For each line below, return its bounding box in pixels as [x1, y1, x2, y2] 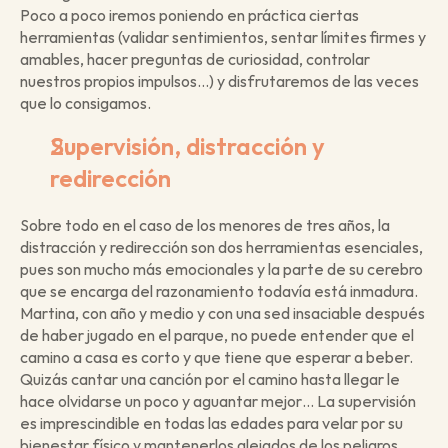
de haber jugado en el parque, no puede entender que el [20, 324, 414, 345]
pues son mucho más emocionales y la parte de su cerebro [20, 258, 423, 279]
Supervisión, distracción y [50, 130, 325, 161]
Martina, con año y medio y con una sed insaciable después [20, 302, 425, 323]
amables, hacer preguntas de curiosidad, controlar [20, 48, 370, 69]
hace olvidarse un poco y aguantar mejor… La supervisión [20, 390, 416, 411]
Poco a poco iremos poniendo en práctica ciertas [20, 4, 359, 25]
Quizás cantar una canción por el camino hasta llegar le [20, 368, 400, 389]
